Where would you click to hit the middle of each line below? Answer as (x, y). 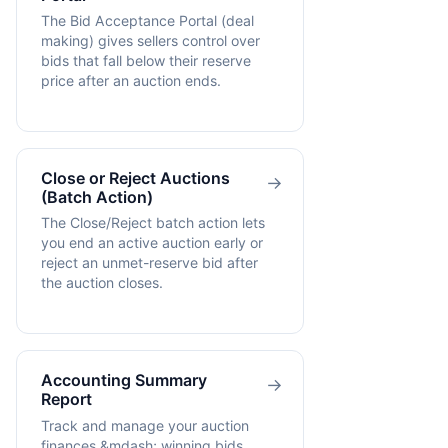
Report (66, 399)
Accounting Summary (124, 380)
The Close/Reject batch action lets (153, 223)
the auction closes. (102, 283)
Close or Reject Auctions (135, 178)
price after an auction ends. (131, 81)
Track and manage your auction (145, 425)
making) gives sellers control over (150, 41)
